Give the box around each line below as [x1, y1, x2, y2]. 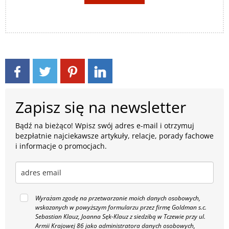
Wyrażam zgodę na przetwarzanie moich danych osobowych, [35, 194, 200, 203]
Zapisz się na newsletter [15, 97, 186, 118]
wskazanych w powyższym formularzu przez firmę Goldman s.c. [35, 203, 207, 212]
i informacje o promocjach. [15, 141, 107, 151]
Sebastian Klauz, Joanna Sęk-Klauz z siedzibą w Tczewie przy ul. [35, 212, 205, 221]
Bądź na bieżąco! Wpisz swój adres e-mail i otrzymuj [15, 121, 194, 131]
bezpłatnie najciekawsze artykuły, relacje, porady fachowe [15, 131, 214, 141]
